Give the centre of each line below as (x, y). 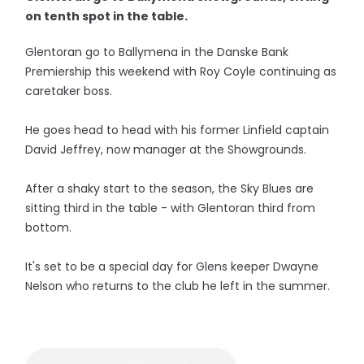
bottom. (49, 227)
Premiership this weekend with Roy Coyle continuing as (181, 71)
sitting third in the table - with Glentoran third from (171, 208)
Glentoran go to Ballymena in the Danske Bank (157, 52)
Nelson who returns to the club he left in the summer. (178, 286)
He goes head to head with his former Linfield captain (178, 130)
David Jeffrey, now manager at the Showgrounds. (166, 149)
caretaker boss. (69, 91)
